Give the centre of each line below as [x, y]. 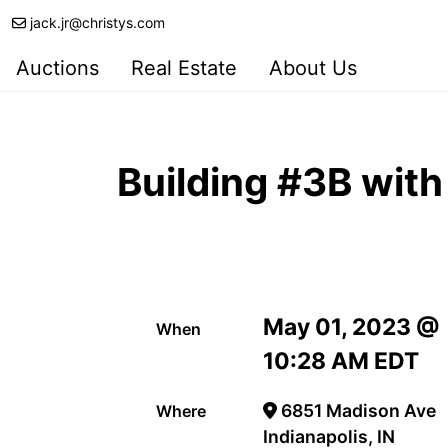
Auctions [57, 68]
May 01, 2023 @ [352, 327]
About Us [313, 68]
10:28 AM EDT [341, 361]
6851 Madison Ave [356, 411]
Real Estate [184, 68]
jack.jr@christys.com [97, 22]
